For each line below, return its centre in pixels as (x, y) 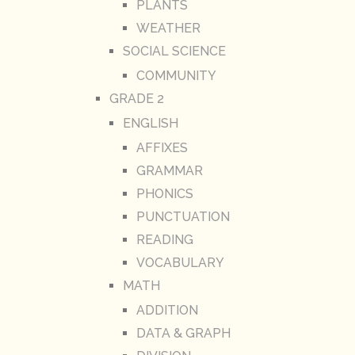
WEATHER (168, 29)
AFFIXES (162, 148)
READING (164, 240)
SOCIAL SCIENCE (174, 52)
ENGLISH (150, 124)
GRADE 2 (136, 99)
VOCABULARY (180, 263)
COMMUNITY (176, 76)
